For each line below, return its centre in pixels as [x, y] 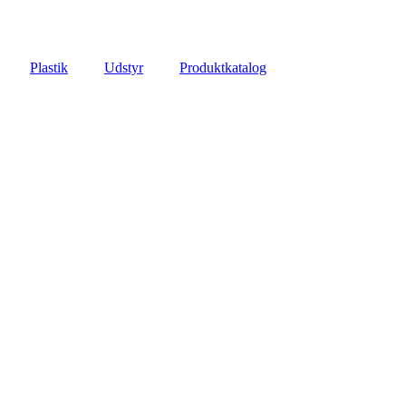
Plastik [49, 68]
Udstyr [124, 68]
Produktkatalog [223, 68]
